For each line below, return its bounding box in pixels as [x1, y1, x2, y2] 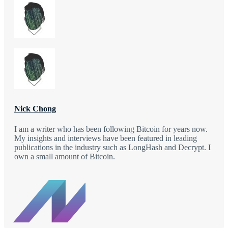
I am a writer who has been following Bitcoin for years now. [14, 125, 208, 134]
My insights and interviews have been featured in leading [14, 134, 197, 143]
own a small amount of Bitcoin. [14, 152, 115, 161]
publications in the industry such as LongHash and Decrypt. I [14, 143, 211, 152]
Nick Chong [14, 104, 56, 113]
